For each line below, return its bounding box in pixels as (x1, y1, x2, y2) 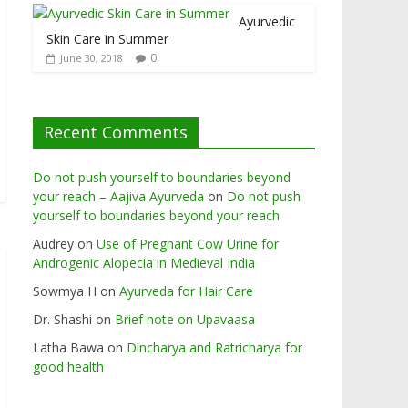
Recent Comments (44, 121, 188, 144)
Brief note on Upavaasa (115, 311, 255, 329)
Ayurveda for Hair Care (119, 282, 253, 301)
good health (33, 358, 104, 376)
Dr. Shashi (33, 311, 92, 329)
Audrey (33, 235, 74, 253)
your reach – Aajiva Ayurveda (33, 188, 204, 206)
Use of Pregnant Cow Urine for (97, 235, 279, 253)
